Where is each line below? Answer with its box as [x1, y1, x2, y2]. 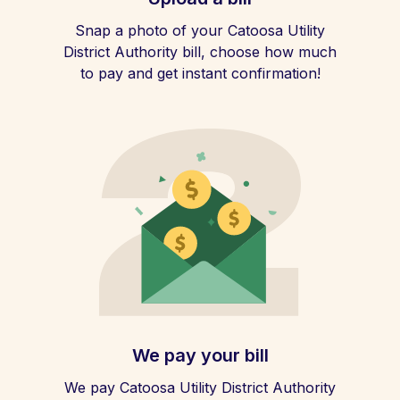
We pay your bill [131, 345, 269, 366]
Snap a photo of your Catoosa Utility [75, 21, 325, 39]
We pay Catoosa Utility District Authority [64, 379, 336, 396]
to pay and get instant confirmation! [79, 64, 321, 82]
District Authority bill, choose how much [63, 43, 337, 61]
